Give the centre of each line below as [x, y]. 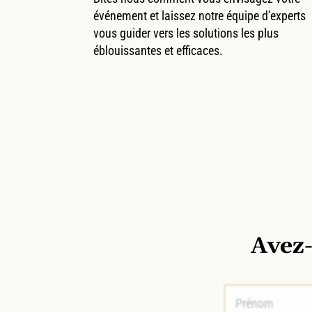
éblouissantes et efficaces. [158, 50]
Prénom [243, 293]
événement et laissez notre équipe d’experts [200, 15]
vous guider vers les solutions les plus [186, 33]
